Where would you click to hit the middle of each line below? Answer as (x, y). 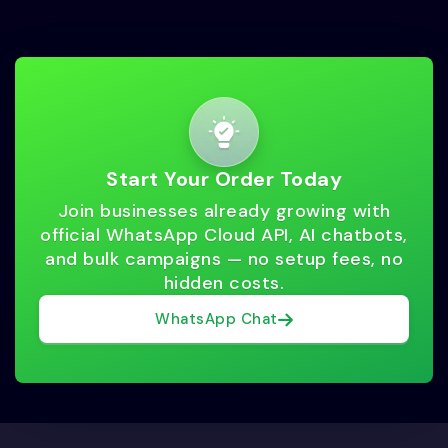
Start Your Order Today (224, 179)
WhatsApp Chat (216, 319)
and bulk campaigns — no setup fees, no (224, 259)
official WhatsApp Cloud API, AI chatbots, (224, 235)
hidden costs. (224, 283)
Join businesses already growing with (224, 211)
